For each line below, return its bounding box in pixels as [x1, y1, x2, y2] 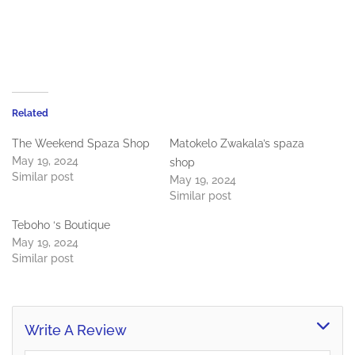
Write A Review [25, 322, 127, 339]
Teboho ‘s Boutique [12, 219, 110, 232]
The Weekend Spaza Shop [12, 137, 150, 151]
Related [12, 108, 48, 120]
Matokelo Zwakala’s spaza [170, 137, 304, 151]
